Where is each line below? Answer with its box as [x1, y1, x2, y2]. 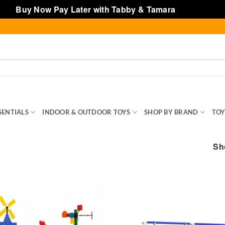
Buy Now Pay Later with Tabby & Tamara [16, 4, 178, 15]
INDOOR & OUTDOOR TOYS [42, 108, 131, 116]
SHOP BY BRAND [144, 108, 198, 116]
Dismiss [177, 4, 209, 15]
